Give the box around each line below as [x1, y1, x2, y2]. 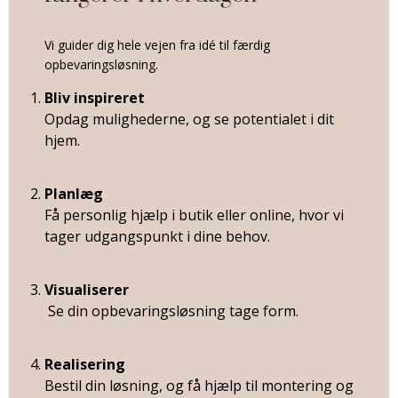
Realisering [44, 354, 125, 374]
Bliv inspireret [44, 87, 145, 107]
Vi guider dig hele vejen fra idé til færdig [44, 36, 270, 53]
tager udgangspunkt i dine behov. [44, 226, 270, 246]
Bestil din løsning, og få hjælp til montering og [44, 375, 354, 395]
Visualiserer [44, 279, 129, 299]
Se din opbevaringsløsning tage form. [44, 300, 298, 321]
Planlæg [44, 183, 103, 203]
